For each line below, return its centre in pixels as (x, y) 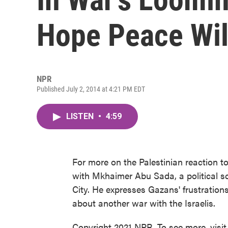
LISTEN (81, 116)
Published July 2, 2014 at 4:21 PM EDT (91, 89)
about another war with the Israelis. (144, 203)
